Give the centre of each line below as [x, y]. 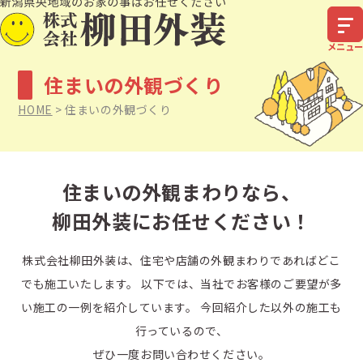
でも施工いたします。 [80, 284]
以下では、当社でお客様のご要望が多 [240, 284]
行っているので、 [181, 331]
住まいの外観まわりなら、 [181, 192]
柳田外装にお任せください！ [181, 221]
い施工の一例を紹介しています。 [109, 307]
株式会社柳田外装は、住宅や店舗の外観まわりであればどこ [181, 260]
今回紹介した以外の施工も [269, 307]
